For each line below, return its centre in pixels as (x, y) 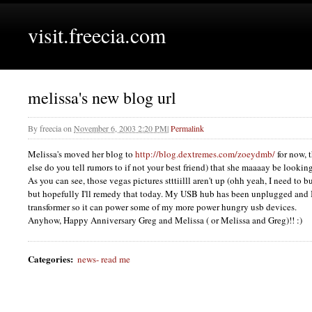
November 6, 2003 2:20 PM (120, 128)
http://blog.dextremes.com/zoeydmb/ (205, 154)
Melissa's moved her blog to (81, 154)
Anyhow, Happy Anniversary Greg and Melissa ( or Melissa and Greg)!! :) (165, 220)
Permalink (187, 128)
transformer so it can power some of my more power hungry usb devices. (162, 207)
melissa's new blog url (102, 98)
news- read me (104, 259)
